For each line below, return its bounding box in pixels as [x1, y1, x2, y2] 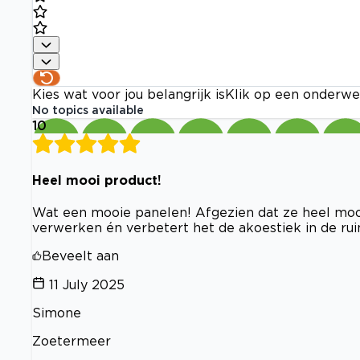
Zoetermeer [32, 333, 111, 348]
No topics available [32, 104, 144, 117]
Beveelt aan [42, 248, 119, 263]
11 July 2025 [49, 277, 125, 292]
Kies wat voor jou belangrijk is [32, 87, 225, 102]
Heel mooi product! [32, 172, 162, 187]
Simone [32, 305, 81, 320]
